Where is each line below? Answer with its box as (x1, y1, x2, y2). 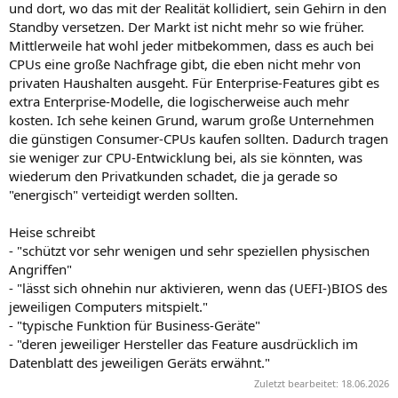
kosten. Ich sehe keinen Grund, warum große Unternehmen (9, 110, 374, 129)
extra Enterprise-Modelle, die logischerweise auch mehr (9, 92, 349, 110)
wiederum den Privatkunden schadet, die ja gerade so (9, 166, 338, 185)
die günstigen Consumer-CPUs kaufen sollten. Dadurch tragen (9, 129, 388, 147)
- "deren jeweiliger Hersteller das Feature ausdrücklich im (9, 334, 358, 353)
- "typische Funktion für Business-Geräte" (9, 315, 260, 334)
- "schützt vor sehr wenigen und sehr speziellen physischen (9, 241, 370, 259)
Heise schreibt (9, 222, 95, 241)
